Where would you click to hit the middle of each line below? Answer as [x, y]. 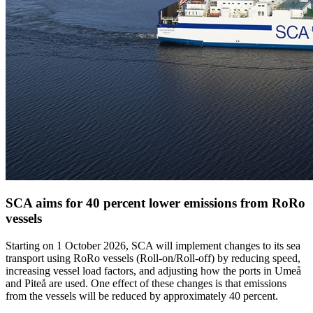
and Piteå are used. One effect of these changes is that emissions [146, 284]
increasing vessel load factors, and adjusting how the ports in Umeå [153, 271]
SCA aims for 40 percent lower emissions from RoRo [155, 203]
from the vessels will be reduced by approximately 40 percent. [142, 296]
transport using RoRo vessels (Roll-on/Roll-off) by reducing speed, [153, 259]
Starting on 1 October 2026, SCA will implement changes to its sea [153, 246]
